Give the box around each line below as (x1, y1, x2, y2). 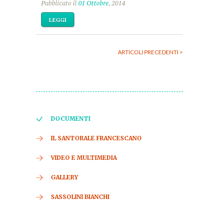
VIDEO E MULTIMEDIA (51, 154, 117, 161)
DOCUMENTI (51, 115, 90, 122)
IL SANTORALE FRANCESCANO (51, 134, 142, 142)
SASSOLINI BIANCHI (51, 193, 109, 200)
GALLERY (51, 174, 78, 181)
